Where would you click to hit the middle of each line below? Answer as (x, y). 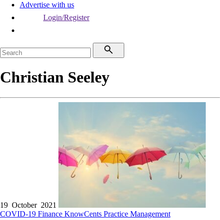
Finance (51, 214)
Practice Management (137, 214)
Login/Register (66, 17)
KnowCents (84, 214)
